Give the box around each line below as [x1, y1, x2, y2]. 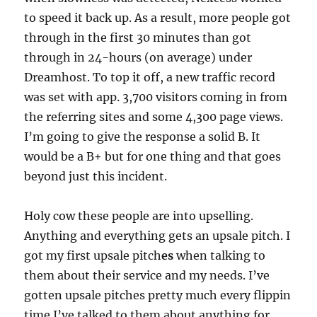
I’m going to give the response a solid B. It [24, 129, 261, 144]
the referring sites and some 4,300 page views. [24, 110, 284, 125]
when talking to [173, 248, 266, 263]
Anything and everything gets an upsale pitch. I [24, 229, 291, 243]
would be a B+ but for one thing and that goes [24, 149, 282, 164]
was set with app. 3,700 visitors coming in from [24, 90, 288, 105]
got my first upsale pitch [24, 248, 162, 263]
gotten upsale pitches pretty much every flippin [24, 288, 292, 303]
